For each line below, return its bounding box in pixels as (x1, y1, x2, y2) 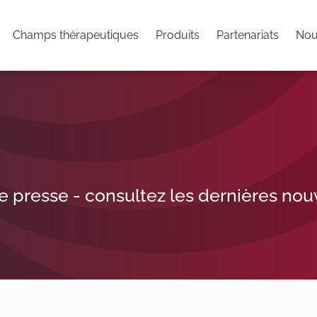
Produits (156, 28, 200, 42)
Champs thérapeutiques (13, 28, 139, 42)
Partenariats (217, 28, 279, 42)
